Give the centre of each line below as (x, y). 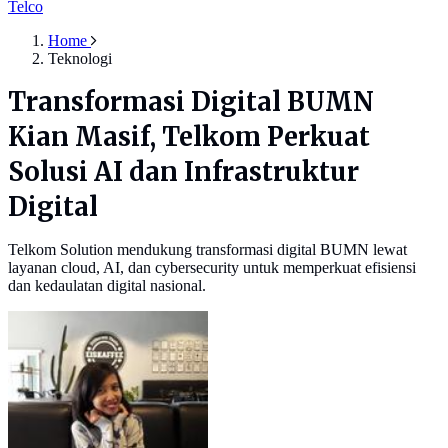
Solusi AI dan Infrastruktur (183, 172)
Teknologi (80, 59)
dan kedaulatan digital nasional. (107, 286)
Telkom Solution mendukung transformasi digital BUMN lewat (207, 250)
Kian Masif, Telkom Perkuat (189, 137)
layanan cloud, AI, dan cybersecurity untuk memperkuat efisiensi (212, 268)
